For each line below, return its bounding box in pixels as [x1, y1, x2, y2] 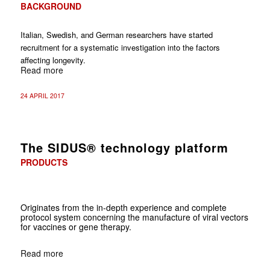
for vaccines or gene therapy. [20, 220, 131, 233]
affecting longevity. [20, 54, 88, 66]
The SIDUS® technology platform [20, 138, 228, 156]
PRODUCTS [20, 155, 67, 168]
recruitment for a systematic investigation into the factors [20, 41, 220, 53]
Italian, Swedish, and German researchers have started [20, 28, 213, 40]
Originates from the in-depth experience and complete [20, 201, 227, 213]
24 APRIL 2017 [20, 90, 64, 100]
